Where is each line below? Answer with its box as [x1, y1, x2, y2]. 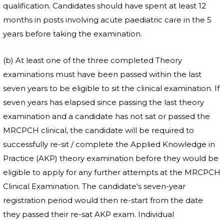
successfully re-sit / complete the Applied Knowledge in [3, 139, 215, 149]
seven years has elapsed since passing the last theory [3, 97, 204, 107]
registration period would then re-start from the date [3, 195, 203, 205]
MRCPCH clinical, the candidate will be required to [3, 125, 194, 135]
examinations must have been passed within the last [3, 69, 201, 79]
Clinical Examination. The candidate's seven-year [3, 181, 185, 191]
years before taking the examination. [3, 29, 142, 38]
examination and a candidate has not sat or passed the [3, 111, 210, 121]
